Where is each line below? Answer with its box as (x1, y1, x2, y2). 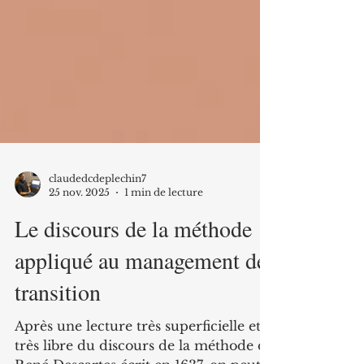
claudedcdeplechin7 (49, 237, 146, 249)
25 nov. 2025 (49, 251, 110, 263)
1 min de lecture (124, 251, 203, 263)
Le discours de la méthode (15, 278, 252, 309)
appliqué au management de (15, 310, 266, 340)
